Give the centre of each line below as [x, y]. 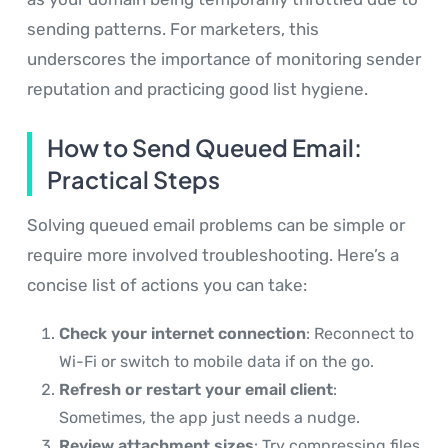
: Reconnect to [360, 334]
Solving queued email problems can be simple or [216, 225]
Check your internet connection [182, 334]
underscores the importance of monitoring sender [224, 58]
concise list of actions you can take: [167, 285]
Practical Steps [133, 180]
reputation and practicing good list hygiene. [197, 88]
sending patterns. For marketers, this [173, 28]
